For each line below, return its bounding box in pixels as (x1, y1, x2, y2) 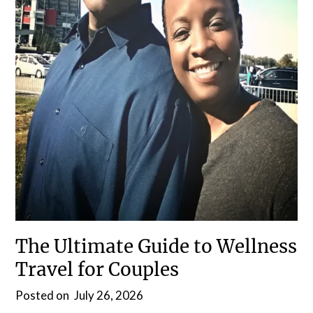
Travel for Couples (15, 257, 180, 281)
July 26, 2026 (74, 287, 144, 303)
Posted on (15, 287, 72, 303)
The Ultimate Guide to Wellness (15, 234, 298, 258)
